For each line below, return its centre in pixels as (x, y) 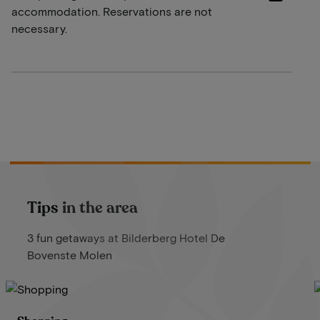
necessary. (39, 28)
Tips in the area (82, 207)
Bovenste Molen (69, 254)
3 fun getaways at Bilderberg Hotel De (126, 237)
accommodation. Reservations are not (112, 11)
